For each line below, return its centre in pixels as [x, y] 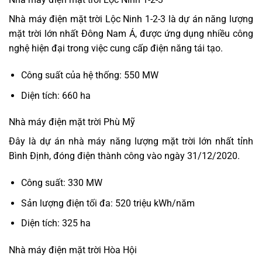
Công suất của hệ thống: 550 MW [89, 75]
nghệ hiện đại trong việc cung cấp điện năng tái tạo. [116, 49]
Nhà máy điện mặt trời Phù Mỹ [72, 122]
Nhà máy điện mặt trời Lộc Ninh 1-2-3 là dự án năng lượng [131, 19]
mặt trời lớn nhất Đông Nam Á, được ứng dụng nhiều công [131, 34]
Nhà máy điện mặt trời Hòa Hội [73, 250]
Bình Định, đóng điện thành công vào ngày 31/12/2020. [124, 156]
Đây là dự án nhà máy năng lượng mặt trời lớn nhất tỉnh [131, 142]
